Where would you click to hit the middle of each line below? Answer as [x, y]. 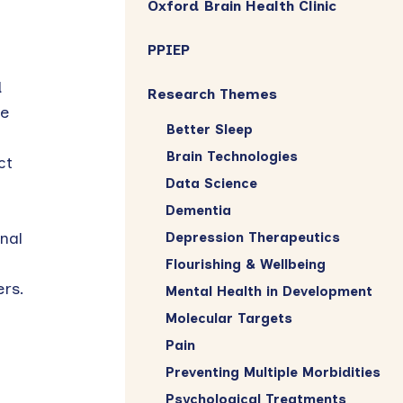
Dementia [198, 210]
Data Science [211, 183]
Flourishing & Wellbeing [245, 264]
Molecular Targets [228, 318]
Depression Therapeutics [252, 237]
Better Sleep [209, 129]
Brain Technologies [231, 156]
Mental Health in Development [269, 291]
